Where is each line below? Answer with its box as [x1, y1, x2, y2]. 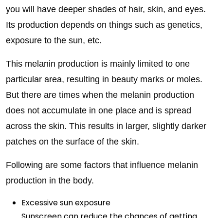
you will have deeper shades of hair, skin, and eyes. [6, 4, 206, 14]
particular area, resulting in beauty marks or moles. [6, 74, 202, 84]
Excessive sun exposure [21, 197, 110, 208]
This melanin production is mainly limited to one [6, 59, 190, 69]
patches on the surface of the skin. [6, 137, 139, 146]
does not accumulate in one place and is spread [6, 106, 191, 115]
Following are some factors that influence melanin [6, 160, 198, 170]
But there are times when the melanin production [6, 90, 194, 100]
